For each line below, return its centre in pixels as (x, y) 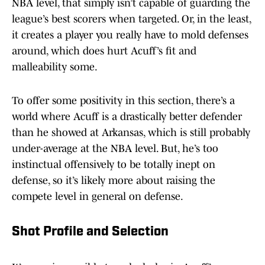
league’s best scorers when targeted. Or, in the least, (131, 19)
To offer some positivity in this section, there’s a (123, 101)
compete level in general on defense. (98, 197)
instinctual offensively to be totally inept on (114, 165)
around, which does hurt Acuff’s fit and (104, 51)
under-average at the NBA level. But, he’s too (115, 149)
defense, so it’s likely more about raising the (114, 181)
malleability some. (55, 67)
